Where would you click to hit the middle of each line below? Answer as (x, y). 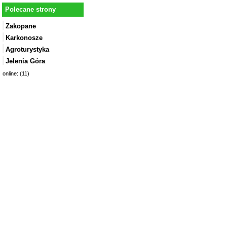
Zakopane (21, 26)
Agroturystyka (27, 50)
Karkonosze (24, 38)
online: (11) (16, 74)
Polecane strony (30, 10)
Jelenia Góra (25, 61)
